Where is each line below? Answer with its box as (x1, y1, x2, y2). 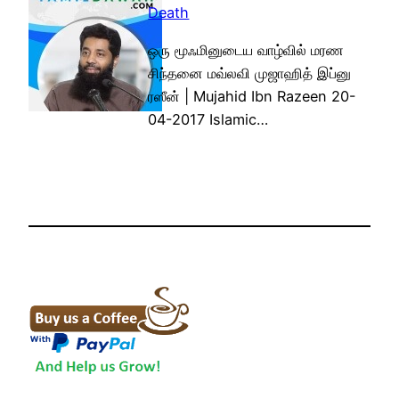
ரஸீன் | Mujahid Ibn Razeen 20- (148, 87, 357, 106)
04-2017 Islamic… (148, 110, 269, 129)
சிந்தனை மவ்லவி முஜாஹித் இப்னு (148, 64, 352, 83)
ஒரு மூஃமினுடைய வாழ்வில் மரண (148, 41, 345, 60)
